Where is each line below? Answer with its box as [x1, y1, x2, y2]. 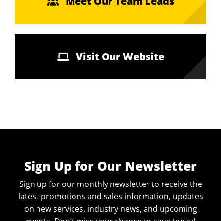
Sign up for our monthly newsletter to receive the [19, 179, 202, 190]
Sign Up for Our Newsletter [24, 157, 197, 175]
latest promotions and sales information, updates [18, 191, 203, 202]
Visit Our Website [75, 50, 164, 64]
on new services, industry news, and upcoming [24, 203, 197, 215]
